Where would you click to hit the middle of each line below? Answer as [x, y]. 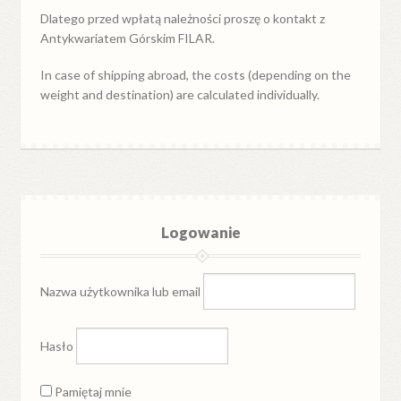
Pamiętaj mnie [92, 391]
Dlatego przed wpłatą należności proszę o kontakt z [183, 18]
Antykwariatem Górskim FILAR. [128, 38]
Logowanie [200, 233]
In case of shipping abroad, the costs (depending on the [196, 75]
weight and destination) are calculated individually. [180, 95]
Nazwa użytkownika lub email [121, 291]
